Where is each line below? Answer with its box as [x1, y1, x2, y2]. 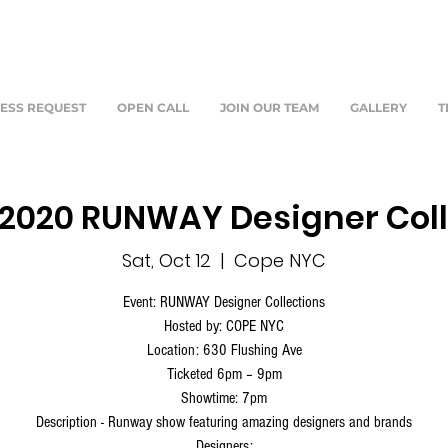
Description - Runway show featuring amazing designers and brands [36, 412, 412, 431]
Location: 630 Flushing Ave [146, 340, 302, 359]
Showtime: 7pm [181, 388, 267, 407]
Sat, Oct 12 [122, 247, 211, 273]
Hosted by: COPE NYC [164, 316, 284, 335]
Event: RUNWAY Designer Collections [123, 292, 325, 311]
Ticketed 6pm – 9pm [166, 364, 282, 383]
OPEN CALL [117, 100, 189, 115]
